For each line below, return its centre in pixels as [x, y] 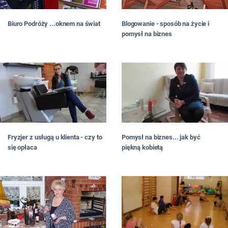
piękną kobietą [142, 148]
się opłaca [22, 148]
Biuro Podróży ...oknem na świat [54, 24]
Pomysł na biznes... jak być [161, 137]
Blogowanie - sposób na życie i [166, 24]
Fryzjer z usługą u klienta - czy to [55, 137]
